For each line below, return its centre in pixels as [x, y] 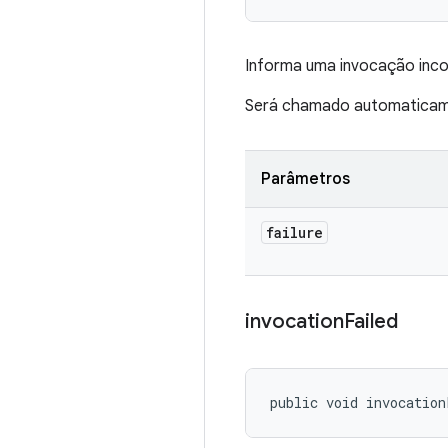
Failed [371, 321]
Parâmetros [305, 179]
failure [294, 232]
